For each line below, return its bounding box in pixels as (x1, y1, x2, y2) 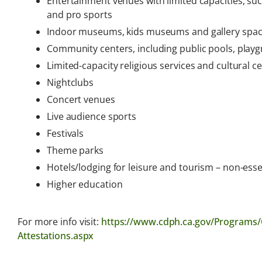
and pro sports (47, 8, 112, 22)
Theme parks (47, 144, 104, 157)
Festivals (47, 127, 84, 140)
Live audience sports (47, 110, 136, 123)
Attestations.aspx (18, 229, 94, 243)
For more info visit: (18, 215, 101, 229)
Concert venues (47, 93, 115, 106)
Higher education (47, 178, 123, 191)
